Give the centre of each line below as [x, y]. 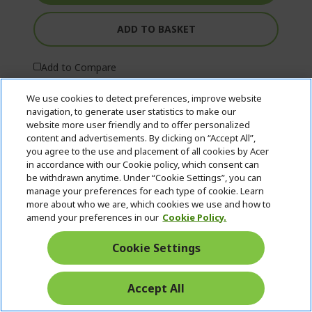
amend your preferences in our [93, 217]
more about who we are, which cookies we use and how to [149, 204]
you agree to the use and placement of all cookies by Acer [148, 151]
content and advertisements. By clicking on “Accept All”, [141, 138]
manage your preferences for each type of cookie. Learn [146, 191]
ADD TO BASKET [156, 29]
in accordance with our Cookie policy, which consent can [143, 164]
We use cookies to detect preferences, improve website [145, 98]
